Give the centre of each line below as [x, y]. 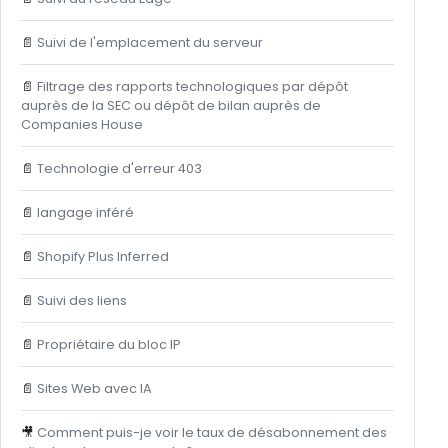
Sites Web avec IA [94, 388]
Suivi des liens [81, 300]
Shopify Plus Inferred [102, 256]
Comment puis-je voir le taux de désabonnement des [211, 432]
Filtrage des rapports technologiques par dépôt [192, 86]
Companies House [81, 124]
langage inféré [85, 212]
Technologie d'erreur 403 [119, 168]
